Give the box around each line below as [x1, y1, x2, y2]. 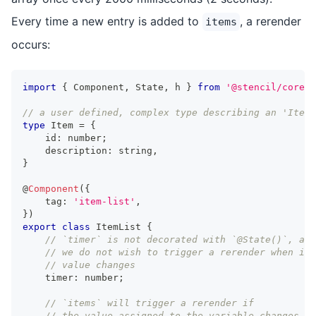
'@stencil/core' [226, 81, 310, 92]
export [23, 221, 56, 232]
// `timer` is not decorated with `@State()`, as [45, 233, 310, 245]
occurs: [11, 37, 50, 51]
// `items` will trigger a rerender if [45, 297, 254, 308]
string [119, 145, 152, 156]
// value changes [45, 259, 135, 270]
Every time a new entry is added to [11, 13, 202, 28]
